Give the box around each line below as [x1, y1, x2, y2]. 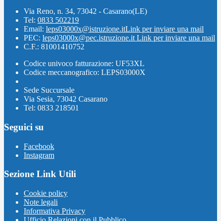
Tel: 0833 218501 [24, 104, 79, 112]
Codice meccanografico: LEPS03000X [24, 68, 146, 77]
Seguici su [4, 121, 44, 132]
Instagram [24, 150, 54, 159]
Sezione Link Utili [4, 169, 76, 180]
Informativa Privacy [24, 206, 85, 215]
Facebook [24, 142, 54, 150]
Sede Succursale [24, 86, 74, 95]
